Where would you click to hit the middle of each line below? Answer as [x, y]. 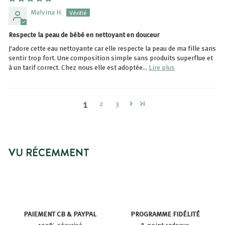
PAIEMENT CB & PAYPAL [60, 213]
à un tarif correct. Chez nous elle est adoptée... [79, 67]
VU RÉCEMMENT [49, 152]
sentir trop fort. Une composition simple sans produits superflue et [111, 57]
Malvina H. [46, 12]
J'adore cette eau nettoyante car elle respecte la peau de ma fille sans [112, 48]
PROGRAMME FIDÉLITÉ [165, 213]
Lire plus [162, 67]
